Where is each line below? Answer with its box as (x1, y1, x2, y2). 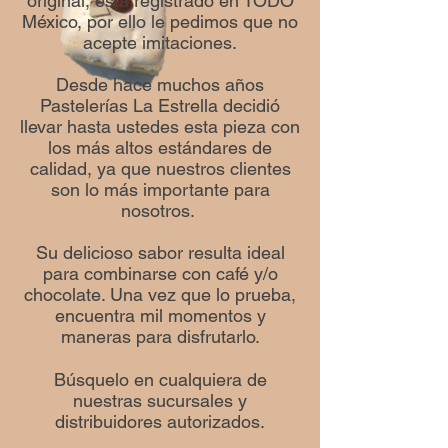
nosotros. (120, 200, 200, 221)
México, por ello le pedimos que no (22, 11, 298, 32)
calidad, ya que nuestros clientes (29, 158, 291, 179)
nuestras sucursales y (73, 390, 247, 411)
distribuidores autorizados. (55, 411, 265, 432)
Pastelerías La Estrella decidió (40, 95, 280, 116)
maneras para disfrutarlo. (60, 326, 260, 347)
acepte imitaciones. (83, 32, 237, 53)
